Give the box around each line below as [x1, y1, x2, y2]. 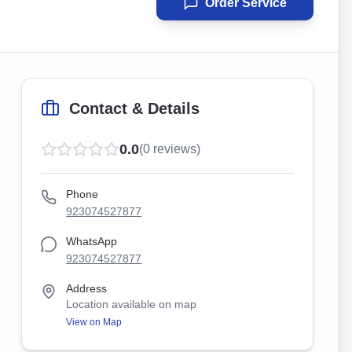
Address [66, 282, 108, 295]
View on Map [66, 317, 123, 328]
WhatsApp [66, 235, 118, 247]
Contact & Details [69, 100, 200, 117]
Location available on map [66, 298, 197, 310]
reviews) [150, 142, 201, 156]
